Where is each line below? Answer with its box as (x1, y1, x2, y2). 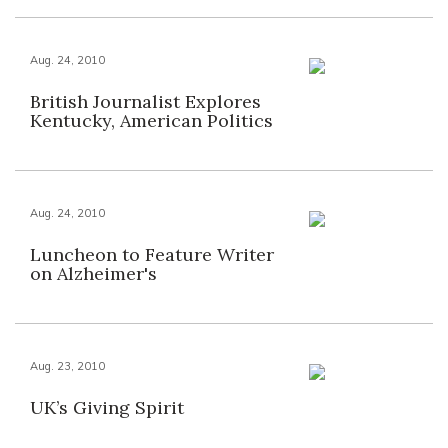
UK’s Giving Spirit (30, 396, 184, 419)
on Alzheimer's (30, 262, 157, 285)
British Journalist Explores (30, 90, 261, 113)
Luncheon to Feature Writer (30, 243, 274, 266)
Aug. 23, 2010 (30, 359, 105, 373)
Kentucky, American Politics (30, 109, 273, 132)
